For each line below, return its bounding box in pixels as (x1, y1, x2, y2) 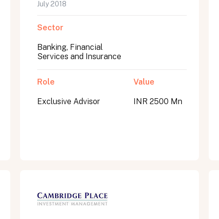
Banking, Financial (37, 43, 103, 52)
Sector (37, 23, 64, 32)
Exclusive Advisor (37, 97, 100, 106)
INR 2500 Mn (133, 97, 183, 106)
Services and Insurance (37, 52, 121, 61)
